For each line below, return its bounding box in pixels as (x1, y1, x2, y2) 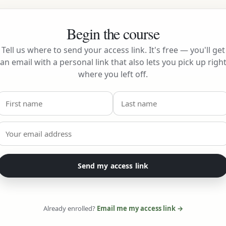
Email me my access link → (96, 204, 183, 213)
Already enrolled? (43, 204, 97, 213)
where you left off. (78, 69, 148, 80)
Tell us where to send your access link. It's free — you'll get (1, 44, 225, 55)
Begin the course (66, 23, 160, 43)
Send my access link (77, 161, 149, 171)
